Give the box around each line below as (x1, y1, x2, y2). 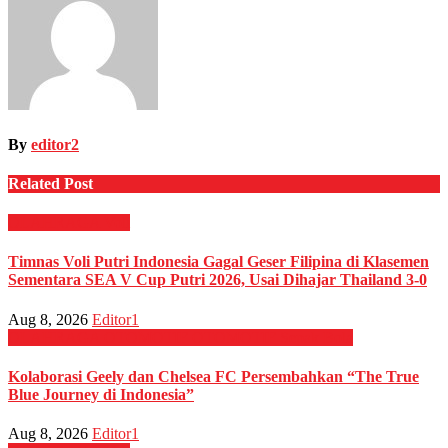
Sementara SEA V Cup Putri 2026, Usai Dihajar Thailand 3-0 (8, 271, 427, 289)
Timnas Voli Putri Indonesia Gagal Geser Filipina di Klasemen (8, 253, 429, 271)
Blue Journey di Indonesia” (8, 386, 194, 403)
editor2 (31, 135, 79, 153)
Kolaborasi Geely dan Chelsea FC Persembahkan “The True (8, 368, 419, 385)
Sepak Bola (280, 328, 353, 346)
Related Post (8, 174, 93, 192)
